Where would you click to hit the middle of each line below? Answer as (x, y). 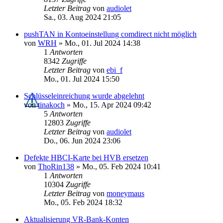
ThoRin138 (56, 166)
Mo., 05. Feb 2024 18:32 (83, 202)
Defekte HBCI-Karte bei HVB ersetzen (86, 157)
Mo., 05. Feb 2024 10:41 (121, 166)
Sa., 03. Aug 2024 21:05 (82, 17)
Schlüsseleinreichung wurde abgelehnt (84, 96)
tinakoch (51, 105)
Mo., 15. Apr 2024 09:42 (112, 105)
